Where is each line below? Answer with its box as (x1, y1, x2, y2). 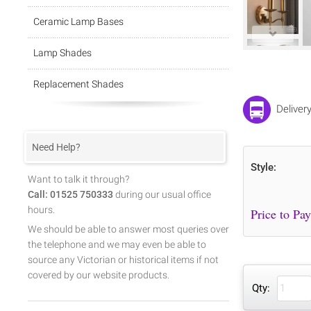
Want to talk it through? (28, 174, 129, 185)
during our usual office (113, 189, 211, 200)
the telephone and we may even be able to (28, 239, 206, 250)
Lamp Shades (33, 47, 92, 58)
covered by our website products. (28, 269, 169, 280)
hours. (28, 204, 55, 215)
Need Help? (32, 142, 81, 153)
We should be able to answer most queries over (28, 224, 229, 235)
